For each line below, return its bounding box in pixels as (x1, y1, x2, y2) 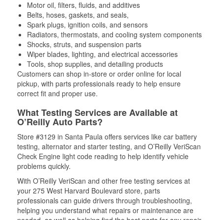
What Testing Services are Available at (17, 106, 178, 119)
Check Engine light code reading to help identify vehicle (17, 151, 189, 161)
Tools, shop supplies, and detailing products (27, 59, 163, 69)
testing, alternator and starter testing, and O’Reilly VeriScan (17, 141, 201, 151)
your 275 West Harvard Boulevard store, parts (17, 186, 160, 195)
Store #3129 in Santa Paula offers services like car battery (17, 132, 197, 141)
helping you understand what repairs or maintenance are (17, 205, 193, 215)
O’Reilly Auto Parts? (17, 115, 103, 128)
